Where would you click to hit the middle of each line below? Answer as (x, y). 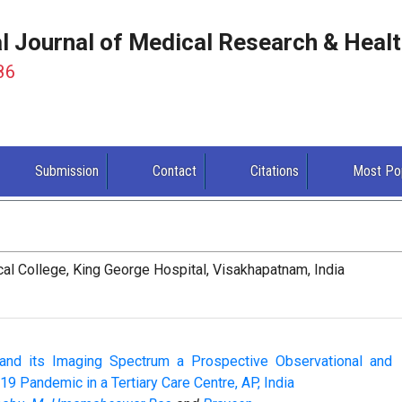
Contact (175, 171)
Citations (275, 171)
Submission (67, 171)
